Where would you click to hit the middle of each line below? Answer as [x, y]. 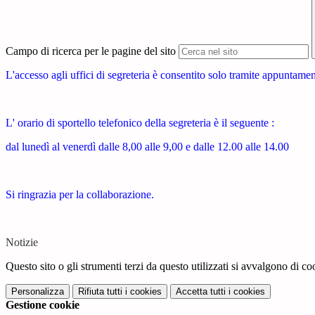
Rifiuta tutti [100, 292]
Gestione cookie [43, 305]
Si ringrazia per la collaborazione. [80, 195]
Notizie [22, 243]
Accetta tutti [201, 292]
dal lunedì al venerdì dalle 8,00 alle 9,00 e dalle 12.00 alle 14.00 [147, 147]
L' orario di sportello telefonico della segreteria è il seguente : [140, 123]
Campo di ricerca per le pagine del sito [91, 51]
